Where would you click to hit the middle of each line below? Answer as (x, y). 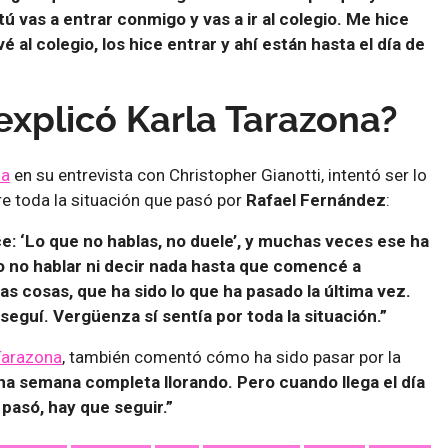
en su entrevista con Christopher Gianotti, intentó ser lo (218, 174)
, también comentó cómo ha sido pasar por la (231, 356)
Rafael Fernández (316, 199)
